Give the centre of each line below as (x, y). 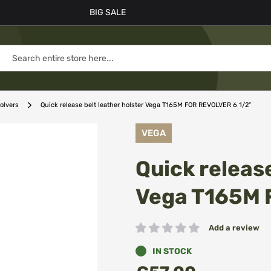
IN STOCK (172, 251)
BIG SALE (108, 12)
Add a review (234, 228)
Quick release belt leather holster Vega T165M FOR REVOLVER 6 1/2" (146, 105)
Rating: (149, 233)
